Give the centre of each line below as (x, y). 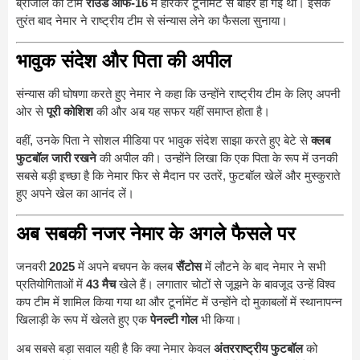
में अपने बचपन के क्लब (125, 266)
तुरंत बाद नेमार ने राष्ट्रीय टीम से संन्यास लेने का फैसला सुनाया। (152, 21)
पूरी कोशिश (70, 111)
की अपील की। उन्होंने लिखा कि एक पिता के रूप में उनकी (217, 158)
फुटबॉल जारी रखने (56, 158)
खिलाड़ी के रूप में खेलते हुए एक (83, 319)
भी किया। (220, 319)
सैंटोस (189, 266)
